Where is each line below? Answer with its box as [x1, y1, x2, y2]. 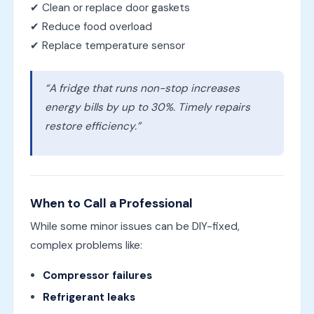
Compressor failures [42, 268, 152, 282]
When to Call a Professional [29, 195, 193, 211]
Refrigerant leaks [42, 289, 135, 304]
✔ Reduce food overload [29, 19, 152, 34]
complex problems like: [29, 238, 142, 252]
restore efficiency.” [44, 118, 141, 133]
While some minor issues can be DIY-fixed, [29, 219, 240, 233]
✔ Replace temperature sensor [29, 38, 185, 53]
